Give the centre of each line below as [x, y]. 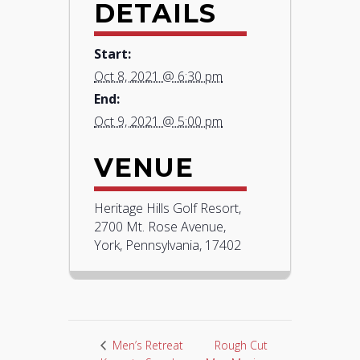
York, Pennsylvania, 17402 [168, 245]
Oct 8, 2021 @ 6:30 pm [159, 77]
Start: [113, 54]
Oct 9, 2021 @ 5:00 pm [159, 122]
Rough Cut [241, 345]
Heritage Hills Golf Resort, [168, 208]
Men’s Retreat [147, 346]
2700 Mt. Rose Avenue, [160, 226]
